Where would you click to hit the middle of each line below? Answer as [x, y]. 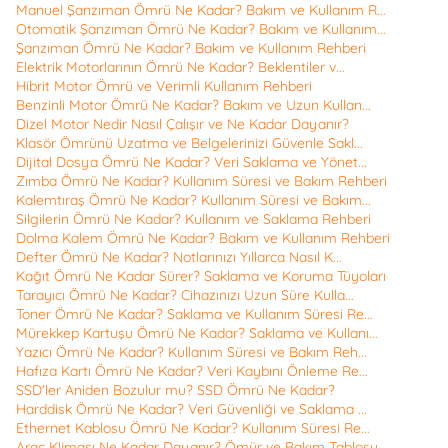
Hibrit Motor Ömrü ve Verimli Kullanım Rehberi [164, 86]
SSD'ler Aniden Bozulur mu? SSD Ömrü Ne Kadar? [175, 390]
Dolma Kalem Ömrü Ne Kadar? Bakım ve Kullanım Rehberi [203, 238]
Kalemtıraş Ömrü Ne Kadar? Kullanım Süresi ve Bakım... [193, 200]
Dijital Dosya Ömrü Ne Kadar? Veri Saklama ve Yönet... [191, 162]
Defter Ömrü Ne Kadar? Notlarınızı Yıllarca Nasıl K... [179, 257]
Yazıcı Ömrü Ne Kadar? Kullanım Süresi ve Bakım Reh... [191, 352]
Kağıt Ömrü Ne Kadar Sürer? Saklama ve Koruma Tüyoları [201, 276]
